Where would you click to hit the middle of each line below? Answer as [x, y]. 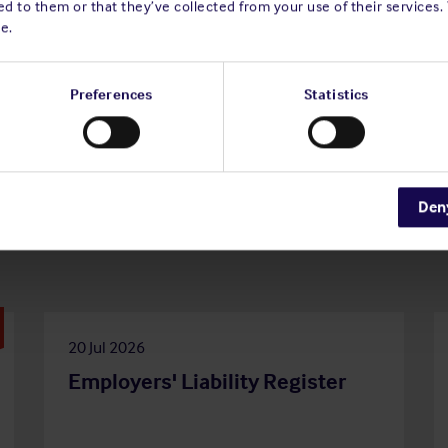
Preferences [111, 94]
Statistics [336, 94]
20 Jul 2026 [106, 346]
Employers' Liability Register [207, 381]
